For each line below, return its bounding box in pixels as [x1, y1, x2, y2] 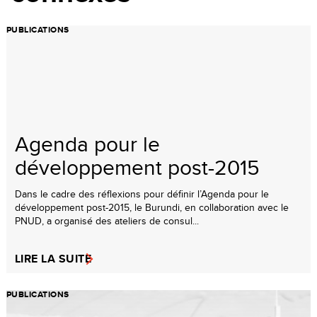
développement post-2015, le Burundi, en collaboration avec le [15, 200, 289, 215]
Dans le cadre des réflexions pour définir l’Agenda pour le [15, 187, 269, 202]
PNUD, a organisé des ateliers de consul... [15, 214, 199, 229]
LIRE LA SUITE [15, 250, 92, 267]
